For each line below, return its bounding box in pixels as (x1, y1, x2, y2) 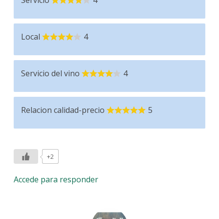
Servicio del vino (21, 68, 80, 79)
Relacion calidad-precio (21, 105, 105, 116)
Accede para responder (14, 174, 99, 185)
